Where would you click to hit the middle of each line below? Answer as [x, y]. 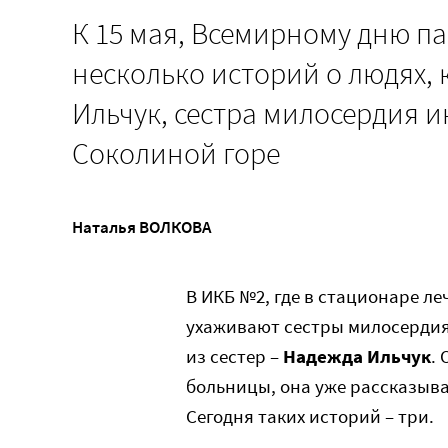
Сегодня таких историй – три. [310, 416]
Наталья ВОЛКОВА [141, 226]
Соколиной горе [176, 153]
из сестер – [234, 356]
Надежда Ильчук [357, 356]
